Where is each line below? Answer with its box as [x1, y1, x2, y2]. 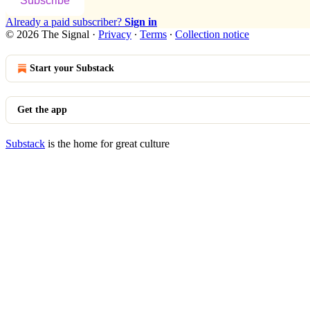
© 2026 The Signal [6, 28, 89, 40]
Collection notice [175, 28, 249, 40]
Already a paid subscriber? [6, 15, 125, 28]
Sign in [125, 15, 157, 28]
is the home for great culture [45, 137, 170, 149]
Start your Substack [30, 62, 114, 73]
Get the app [17, 104, 67, 115]
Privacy [98, 28, 131, 40]
